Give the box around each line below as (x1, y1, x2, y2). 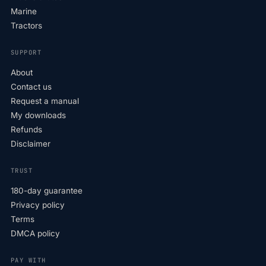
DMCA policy (11, 229, 60, 239)
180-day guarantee (11, 186, 83, 196)
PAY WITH (11, 256, 46, 265)
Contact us (11, 82, 52, 92)
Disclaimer (11, 139, 50, 149)
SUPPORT (11, 48, 42, 57)
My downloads (11, 110, 66, 121)
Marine (11, 7, 37, 17)
